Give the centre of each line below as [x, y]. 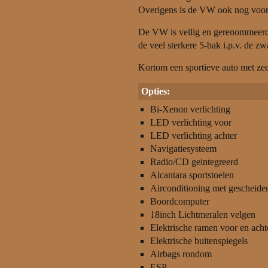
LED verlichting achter [194, 135]
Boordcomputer [180, 201]
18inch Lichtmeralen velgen [203, 214]
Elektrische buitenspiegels [199, 241]
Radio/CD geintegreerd [194, 162]
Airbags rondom [181, 254]
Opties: [156, 91]
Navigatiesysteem [183, 149]
